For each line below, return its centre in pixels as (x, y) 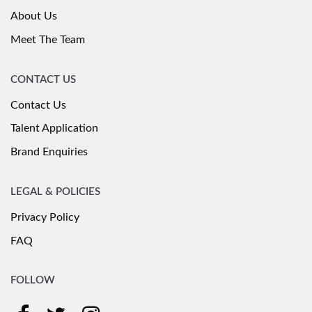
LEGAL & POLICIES (55, 192)
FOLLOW (33, 281)
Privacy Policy (45, 217)
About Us (34, 16)
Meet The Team (48, 39)
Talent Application (54, 128)
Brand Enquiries (49, 152)
